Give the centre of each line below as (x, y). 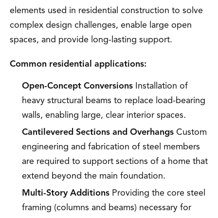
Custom (190, 132)
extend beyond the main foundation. (94, 176)
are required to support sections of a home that (115, 161)
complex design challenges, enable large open (101, 25)
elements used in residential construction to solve (106, 10)
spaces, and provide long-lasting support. (91, 39)
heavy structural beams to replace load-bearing (114, 100)
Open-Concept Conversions (77, 86)
